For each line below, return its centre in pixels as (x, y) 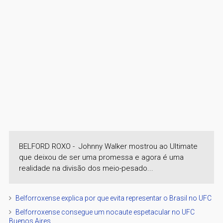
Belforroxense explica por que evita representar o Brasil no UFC (113, 198)
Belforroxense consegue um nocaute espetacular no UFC (105, 212)
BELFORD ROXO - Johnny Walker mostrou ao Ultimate (108, 146)
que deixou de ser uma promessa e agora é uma (101, 157)
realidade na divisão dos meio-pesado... (86, 168)
